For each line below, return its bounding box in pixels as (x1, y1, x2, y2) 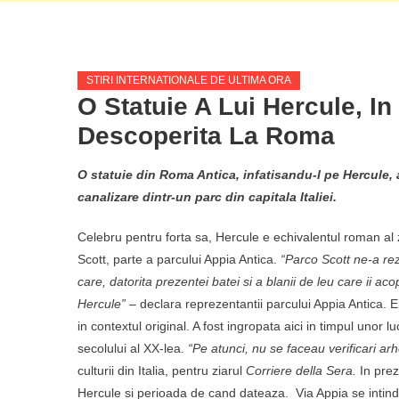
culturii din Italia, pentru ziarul (77, 362, 246, 378)
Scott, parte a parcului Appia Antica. (77, 251, 281, 266)
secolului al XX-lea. (77, 340, 188, 355)
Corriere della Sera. (246, 362, 356, 378)
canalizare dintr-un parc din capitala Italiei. (77, 189, 337, 204)
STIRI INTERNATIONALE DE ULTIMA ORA (86, 73, 291, 86)
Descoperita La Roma (77, 121, 335, 150)
